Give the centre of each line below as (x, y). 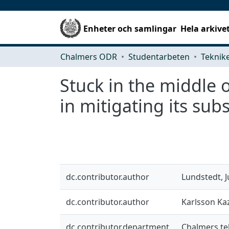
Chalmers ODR (89, 56)
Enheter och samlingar (130, 28)
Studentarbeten (159, 56)
